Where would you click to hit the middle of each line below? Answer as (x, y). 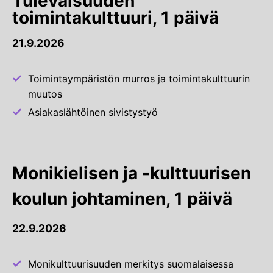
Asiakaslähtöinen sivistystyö (93, 112)
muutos (45, 94)
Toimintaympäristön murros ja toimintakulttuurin (139, 79)
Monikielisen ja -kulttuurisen (132, 173)
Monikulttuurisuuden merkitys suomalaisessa (131, 264)
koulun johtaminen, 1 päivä (122, 199)
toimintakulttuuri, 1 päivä (115, 18)
